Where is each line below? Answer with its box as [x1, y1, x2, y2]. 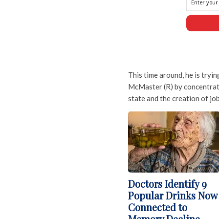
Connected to [128, 200, 187, 214]
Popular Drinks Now [128, 189, 217, 202]
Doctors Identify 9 [128, 177, 207, 191]
